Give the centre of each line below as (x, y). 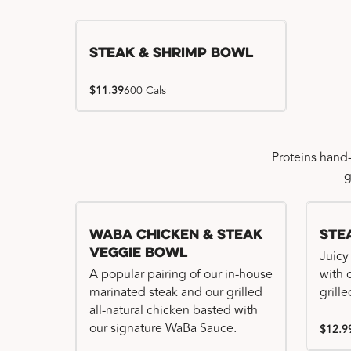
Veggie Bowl (138, 253)
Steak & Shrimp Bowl (171, 54)
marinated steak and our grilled (176, 292)
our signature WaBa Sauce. (163, 328)
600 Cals (145, 90)
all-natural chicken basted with (174, 310)
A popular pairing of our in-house (181, 274)
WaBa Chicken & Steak (176, 235)
